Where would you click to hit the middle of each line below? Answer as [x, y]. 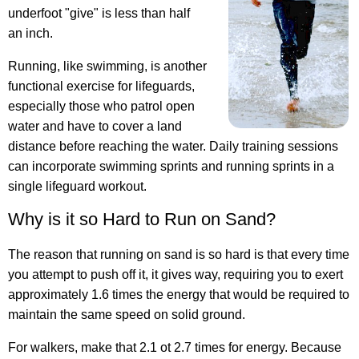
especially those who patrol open [101, 107]
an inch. [30, 34]
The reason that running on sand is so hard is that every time [179, 255]
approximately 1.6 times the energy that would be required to [179, 295]
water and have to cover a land [95, 127]
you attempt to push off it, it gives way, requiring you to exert [175, 275]
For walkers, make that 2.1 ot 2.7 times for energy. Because [175, 348]
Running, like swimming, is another [107, 67]
